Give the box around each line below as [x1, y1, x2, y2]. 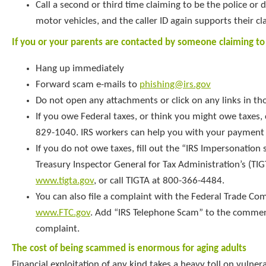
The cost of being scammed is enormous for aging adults [12, 243, 246, 254]
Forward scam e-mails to [36, 79, 140, 90]
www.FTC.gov [36, 207, 90, 218]
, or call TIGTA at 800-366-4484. [94, 175, 224, 186]
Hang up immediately [36, 63, 124, 74]
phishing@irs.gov [140, 79, 211, 90]
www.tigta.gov [36, 175, 94, 186]
